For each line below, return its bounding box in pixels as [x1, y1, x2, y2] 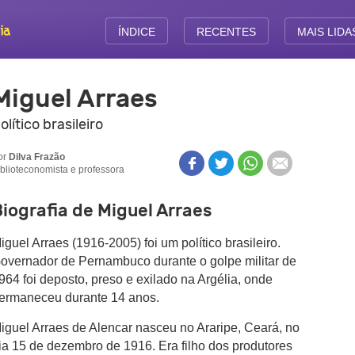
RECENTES [196, 25, 256, 38]
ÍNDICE [117, 25, 155, 38]
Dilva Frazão [9, 151, 65, 162]
